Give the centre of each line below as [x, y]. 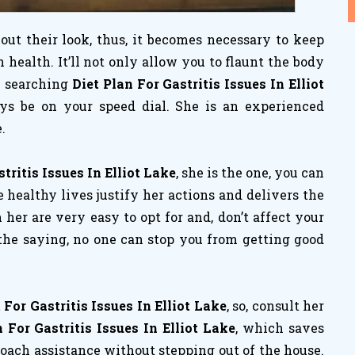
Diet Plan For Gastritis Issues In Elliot [198, 84]
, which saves [280, 328]
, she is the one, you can [250, 172]
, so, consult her [275, 305]
